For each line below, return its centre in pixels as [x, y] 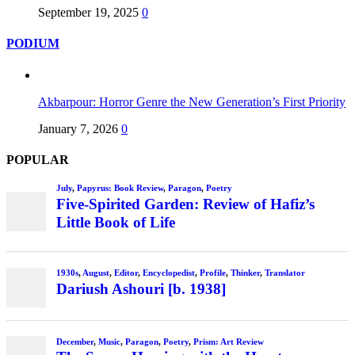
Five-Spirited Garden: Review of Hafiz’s [185, 204]
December [74, 341]
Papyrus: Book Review [120, 188]
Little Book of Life [115, 222]
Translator [284, 273]
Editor [126, 273]
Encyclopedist [168, 273]
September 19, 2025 [88, 12]
